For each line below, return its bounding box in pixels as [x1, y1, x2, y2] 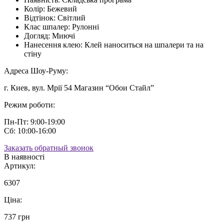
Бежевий [47, 4, 77, 13]
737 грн [4, 212, 30, 221]
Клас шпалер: [24, 22, 70, 31]
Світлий [57, 13, 85, 22]
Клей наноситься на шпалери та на [84, 40, 203, 49]
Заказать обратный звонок [4, 143, 93, 152]
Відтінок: [24, 13, 55, 22]
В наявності [4, 152, 44, 161]
